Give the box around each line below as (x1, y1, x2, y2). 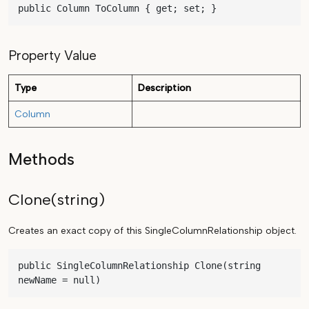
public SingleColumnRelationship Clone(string (18, 260, 261, 272)
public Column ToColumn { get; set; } (18, 3, 217, 14)
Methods (8, 150, 74, 170)
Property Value (8, 48, 97, 64)
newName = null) (18, 275, 101, 286)
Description (138, 82, 191, 94)
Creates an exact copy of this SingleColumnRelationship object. (8, 225, 297, 237)
